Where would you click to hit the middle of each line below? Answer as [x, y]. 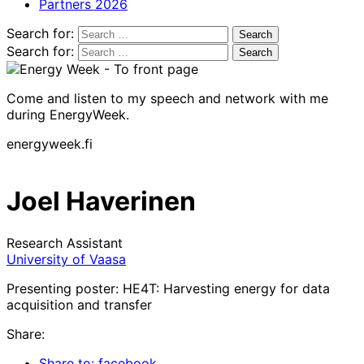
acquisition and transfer [79, 304]
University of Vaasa [66, 259]
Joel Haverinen [101, 201]
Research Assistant [65, 243]
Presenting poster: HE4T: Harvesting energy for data [168, 288]
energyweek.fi [50, 143]
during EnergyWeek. [68, 114]
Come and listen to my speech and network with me [167, 98]
